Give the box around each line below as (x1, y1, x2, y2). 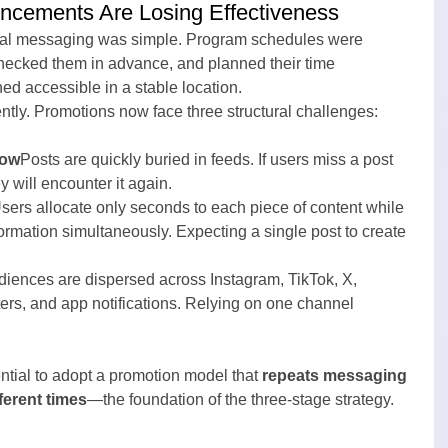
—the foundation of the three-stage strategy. (87, 391, 394, 408)
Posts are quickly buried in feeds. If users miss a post (20, 151, 397, 168)
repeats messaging (262, 367, 411, 384)
